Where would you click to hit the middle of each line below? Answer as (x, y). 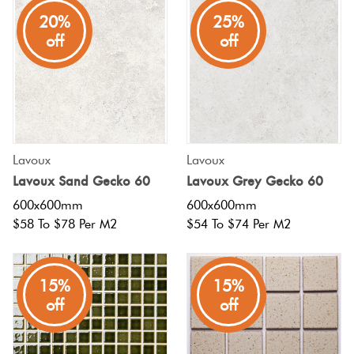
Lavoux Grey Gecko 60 (255, 181)
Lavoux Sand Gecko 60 (81, 181)
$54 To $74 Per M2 (239, 224)
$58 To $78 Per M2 (65, 224)
